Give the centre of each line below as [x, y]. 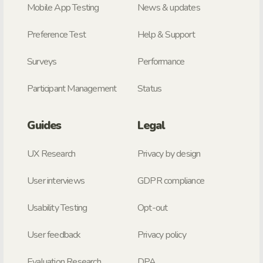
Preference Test [56, 34]
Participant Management [72, 88]
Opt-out [153, 208]
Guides [44, 125]
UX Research [51, 154]
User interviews [56, 181]
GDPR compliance [171, 181]
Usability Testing [57, 208]
